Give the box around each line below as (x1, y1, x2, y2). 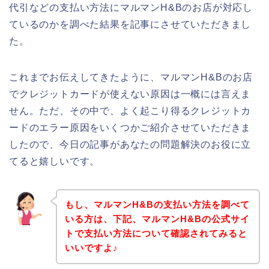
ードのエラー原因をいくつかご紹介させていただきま (9, 122, 252, 133)
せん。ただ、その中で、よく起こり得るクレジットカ (9, 105, 252, 116)
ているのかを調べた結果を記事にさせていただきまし (9, 19, 252, 29)
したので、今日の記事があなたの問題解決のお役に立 (9, 139, 252, 150)
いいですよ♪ (64, 243, 118, 253)
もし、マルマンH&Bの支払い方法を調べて (64, 199, 250, 210)
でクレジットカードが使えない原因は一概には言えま (9, 88, 252, 99)
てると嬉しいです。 (9, 156, 100, 166)
